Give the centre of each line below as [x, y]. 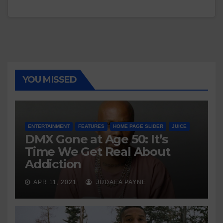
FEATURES [91, 126]
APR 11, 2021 [55, 182]
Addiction [53, 164]
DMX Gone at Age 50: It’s [97, 139]
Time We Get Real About [98, 152]
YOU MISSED [50, 80]
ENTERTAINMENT [49, 126]
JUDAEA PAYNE [120, 182]
